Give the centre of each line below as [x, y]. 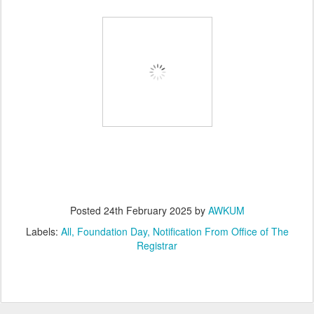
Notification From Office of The [220, 231]
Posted [87, 210]
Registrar [157, 245]
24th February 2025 [148, 210]
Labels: [43, 231]
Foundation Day [112, 231]
